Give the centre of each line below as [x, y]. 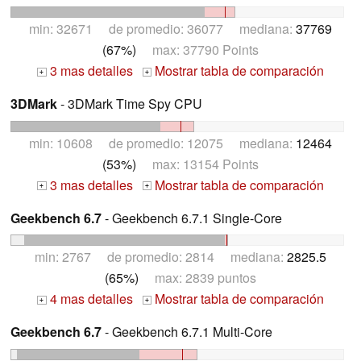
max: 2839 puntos [197, 278]
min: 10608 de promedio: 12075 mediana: [162, 143]
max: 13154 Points [197, 164]
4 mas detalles [89, 299]
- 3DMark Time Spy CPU [130, 103]
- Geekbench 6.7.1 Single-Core [192, 218]
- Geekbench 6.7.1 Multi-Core [187, 332]
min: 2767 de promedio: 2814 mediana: [161, 257]
